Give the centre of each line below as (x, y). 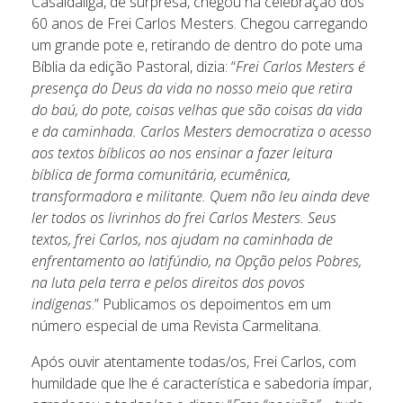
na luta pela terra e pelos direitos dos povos (168, 282)
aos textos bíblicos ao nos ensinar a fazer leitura (182, 152)
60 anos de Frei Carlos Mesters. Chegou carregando (200, 23)
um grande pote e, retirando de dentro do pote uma (197, 45)
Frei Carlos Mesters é (300, 66)
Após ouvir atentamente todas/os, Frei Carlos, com (194, 361)
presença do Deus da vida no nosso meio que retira (192, 88)
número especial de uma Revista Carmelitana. (176, 325)
